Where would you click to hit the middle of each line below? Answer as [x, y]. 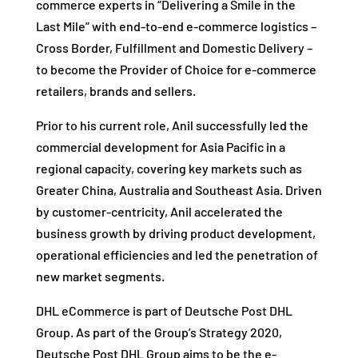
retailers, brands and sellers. [115, 90]
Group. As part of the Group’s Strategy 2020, [159, 332]
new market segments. [100, 276]
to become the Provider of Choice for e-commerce [176, 69]
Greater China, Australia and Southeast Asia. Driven [179, 189]
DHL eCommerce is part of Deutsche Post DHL [164, 310]
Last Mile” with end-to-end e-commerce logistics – [176, 26]
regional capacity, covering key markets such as [169, 168]
